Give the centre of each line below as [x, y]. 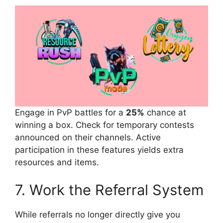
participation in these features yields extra [99, 150]
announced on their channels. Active [88, 138]
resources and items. [57, 163]
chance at [165, 113]
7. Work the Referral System [109, 190]
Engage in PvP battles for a [70, 113]
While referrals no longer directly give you [98, 214]
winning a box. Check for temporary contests [105, 125]
